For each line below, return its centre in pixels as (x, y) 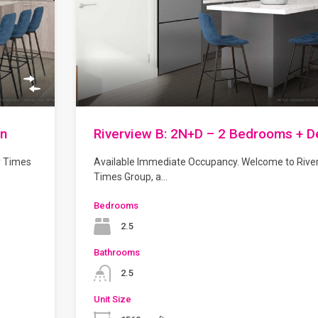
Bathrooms (117, 253)
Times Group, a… (131, 177)
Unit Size (113, 300)
